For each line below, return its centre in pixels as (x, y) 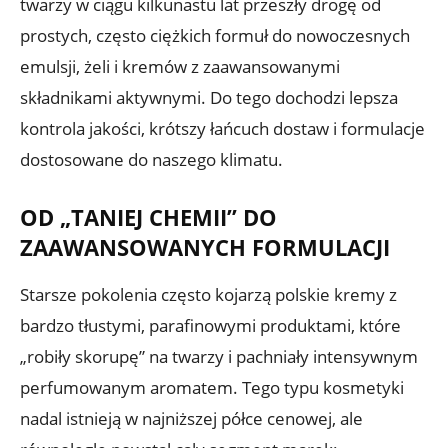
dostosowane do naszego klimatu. (151, 159)
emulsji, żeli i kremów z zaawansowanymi (180, 66)
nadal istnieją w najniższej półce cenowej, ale (191, 418)
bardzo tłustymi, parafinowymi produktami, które (210, 325)
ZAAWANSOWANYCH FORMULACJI (205, 246)
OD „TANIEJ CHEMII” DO (148, 216)
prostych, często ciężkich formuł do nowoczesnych (215, 35)
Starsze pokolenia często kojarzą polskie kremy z (208, 294)
